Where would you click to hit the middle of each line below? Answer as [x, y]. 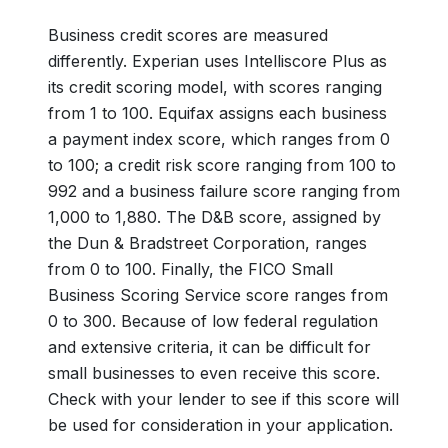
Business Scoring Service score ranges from [218, 295]
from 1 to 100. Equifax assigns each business [217, 113]
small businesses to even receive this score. [214, 373]
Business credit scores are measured [188, 35]
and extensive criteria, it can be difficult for [209, 347]
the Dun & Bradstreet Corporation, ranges [207, 243]
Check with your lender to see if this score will [223, 399]
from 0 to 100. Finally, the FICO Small [190, 269]
